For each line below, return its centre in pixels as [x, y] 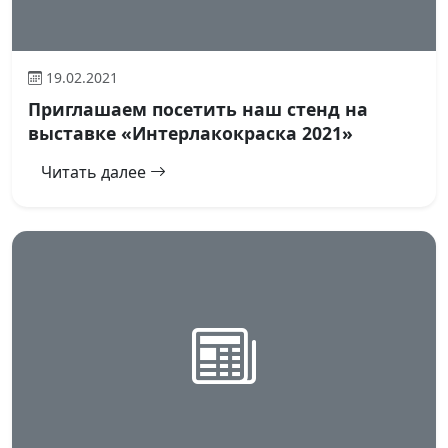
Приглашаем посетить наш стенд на [198, 109]
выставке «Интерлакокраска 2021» [190, 133]
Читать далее [95, 172]
